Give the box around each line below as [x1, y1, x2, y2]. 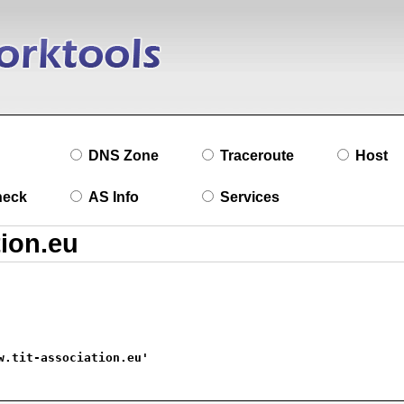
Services [220, 189, 280, 205]
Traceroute [220, 148, 294, 163]
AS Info [88, 189, 139, 205]
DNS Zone [88, 148, 159, 163]
